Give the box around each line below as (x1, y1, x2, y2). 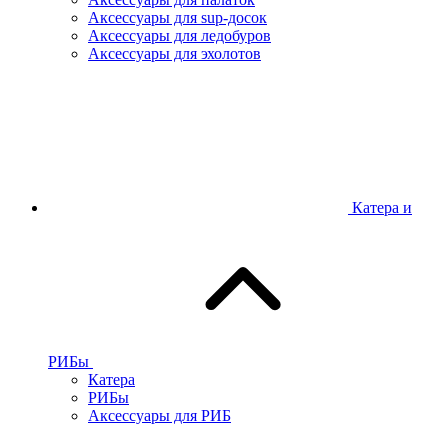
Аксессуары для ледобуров (88, 27, 271, 45)
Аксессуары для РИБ (88, 407, 231, 425)
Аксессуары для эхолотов (88, 45, 261, 63)
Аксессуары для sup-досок (88, 9, 267, 27)
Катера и (352, 199, 412, 217)
